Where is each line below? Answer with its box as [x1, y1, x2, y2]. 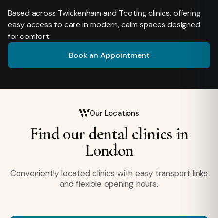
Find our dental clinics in [29, 124, 189, 144]
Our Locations [89, 109, 140, 118]
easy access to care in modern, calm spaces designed [8, 19, 200, 30]
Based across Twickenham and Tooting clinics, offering [8, 7, 200, 18]
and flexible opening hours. [60, 179, 158, 189]
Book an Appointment [68, 50, 150, 60]
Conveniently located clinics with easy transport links [10, 168, 208, 179]
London [84, 141, 134, 161]
